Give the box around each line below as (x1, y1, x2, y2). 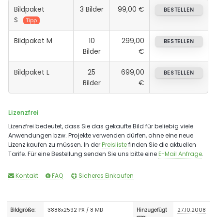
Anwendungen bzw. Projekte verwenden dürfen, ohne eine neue (8, 131, 194, 139)
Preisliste (102, 140, 127, 149)
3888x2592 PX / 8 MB (47, 205, 103, 214)
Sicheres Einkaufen (77, 171, 134, 180)
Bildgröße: (10, 206, 36, 213)
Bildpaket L (14, 67, 49, 77)
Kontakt (14, 171, 39, 180)
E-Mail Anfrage (158, 149, 202, 158)
